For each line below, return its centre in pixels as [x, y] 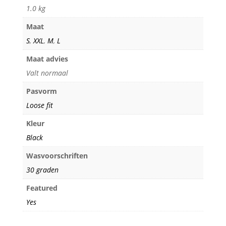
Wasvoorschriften [57, 155]
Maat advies [47, 59]
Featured [42, 188]
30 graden [42, 169]
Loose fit [39, 105]
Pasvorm [41, 91]
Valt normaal [47, 73]
